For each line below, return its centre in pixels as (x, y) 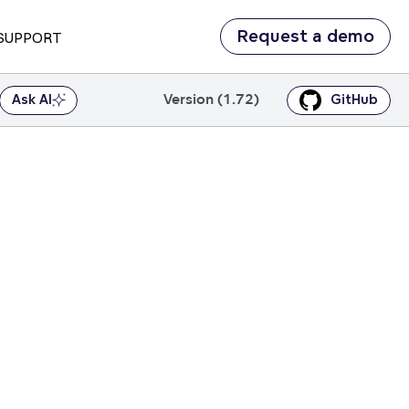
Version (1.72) (212, 100)
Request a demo (306, 37)
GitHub (355, 100)
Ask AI (31, 100)
